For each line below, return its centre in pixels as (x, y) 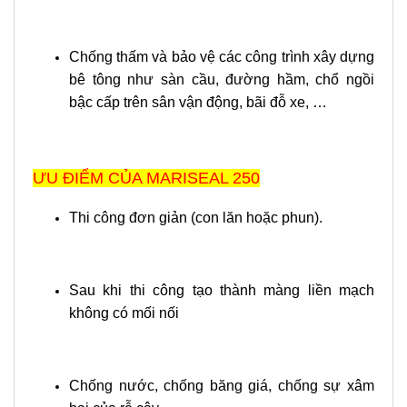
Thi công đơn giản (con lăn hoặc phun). (196, 218)
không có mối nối (124, 313)
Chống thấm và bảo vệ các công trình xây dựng (222, 57)
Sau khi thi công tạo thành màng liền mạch (222, 290)
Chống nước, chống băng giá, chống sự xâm (222, 386)
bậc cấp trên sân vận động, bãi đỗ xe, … (198, 102)
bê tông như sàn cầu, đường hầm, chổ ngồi (222, 79)
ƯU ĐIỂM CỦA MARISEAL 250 (146, 178)
